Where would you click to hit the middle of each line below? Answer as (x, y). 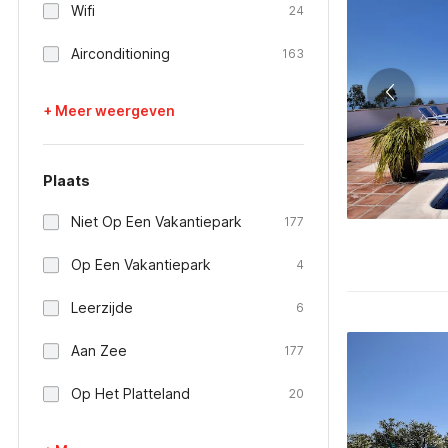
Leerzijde (102, 307)
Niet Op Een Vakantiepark (156, 221)
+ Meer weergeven (109, 110)
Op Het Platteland (130, 393)
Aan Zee (99, 350)
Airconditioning (120, 53)
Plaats (66, 180)
